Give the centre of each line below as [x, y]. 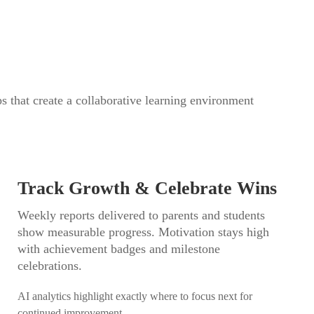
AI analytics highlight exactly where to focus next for [135, 296]
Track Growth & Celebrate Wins [147, 188]
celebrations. [49, 266]
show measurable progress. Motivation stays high [143, 232]
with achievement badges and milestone [118, 249]
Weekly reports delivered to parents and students [141, 215]
